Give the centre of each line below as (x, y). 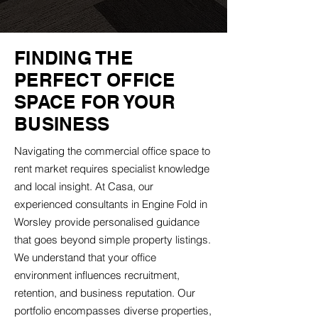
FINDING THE (73, 58)
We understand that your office (85, 257)
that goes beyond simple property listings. (113, 240)
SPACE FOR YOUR (95, 102)
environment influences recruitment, (97, 275)
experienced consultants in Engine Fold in (111, 204)
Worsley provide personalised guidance (107, 222)
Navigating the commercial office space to (112, 151)
